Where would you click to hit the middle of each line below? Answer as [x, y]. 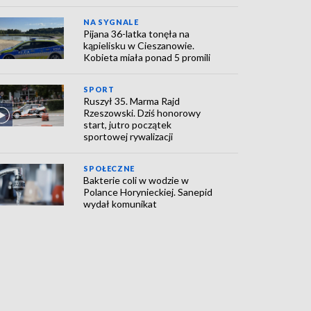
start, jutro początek [128, 125]
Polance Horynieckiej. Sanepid [148, 192]
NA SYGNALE [111, 22]
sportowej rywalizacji [128, 136]
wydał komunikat [120, 204]
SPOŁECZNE [109, 168]
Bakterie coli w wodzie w [136, 180]
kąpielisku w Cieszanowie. [139, 45]
